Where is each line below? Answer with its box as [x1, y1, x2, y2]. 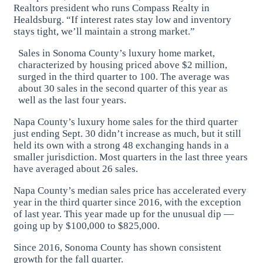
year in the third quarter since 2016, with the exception [14, 196, 242, 208]
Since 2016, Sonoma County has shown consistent [14, 241, 222, 253]
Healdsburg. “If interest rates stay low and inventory [14, 14, 232, 25]
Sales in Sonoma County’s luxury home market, [18, 47, 215, 59]
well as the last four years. [18, 94, 126, 106]
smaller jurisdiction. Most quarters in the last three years [14, 151, 248, 163]
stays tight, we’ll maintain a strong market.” [14, 25, 195, 37]
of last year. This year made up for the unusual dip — [14, 208, 234, 220]
